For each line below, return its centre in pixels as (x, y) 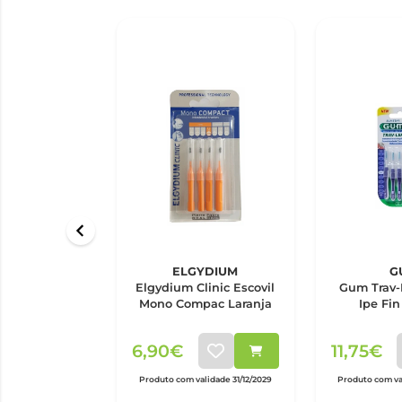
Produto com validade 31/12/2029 (205, 380)
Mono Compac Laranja (205, 304)
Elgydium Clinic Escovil (205, 288)
